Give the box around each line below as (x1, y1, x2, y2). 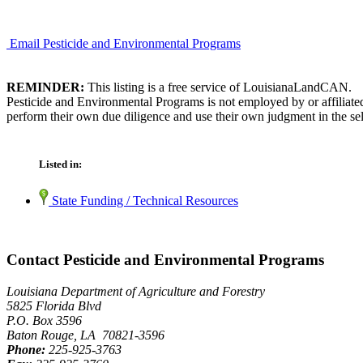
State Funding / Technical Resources (49, 194, 238, 208)
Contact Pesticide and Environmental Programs (6, 250, 324, 268)
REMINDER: (6, 79, 84, 94)
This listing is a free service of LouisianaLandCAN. (84, 79, 352, 94)
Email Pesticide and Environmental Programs (10, 36, 241, 50)
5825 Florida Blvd (6, 298, 101, 313)
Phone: (6, 342, 45, 357)
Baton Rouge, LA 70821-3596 (6, 327, 164, 342)
